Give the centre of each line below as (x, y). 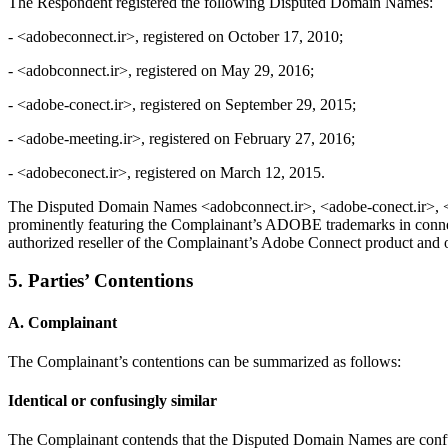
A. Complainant (62, 322)
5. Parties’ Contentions (100, 281)
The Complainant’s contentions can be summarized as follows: (204, 361)
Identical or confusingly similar (112, 401)
